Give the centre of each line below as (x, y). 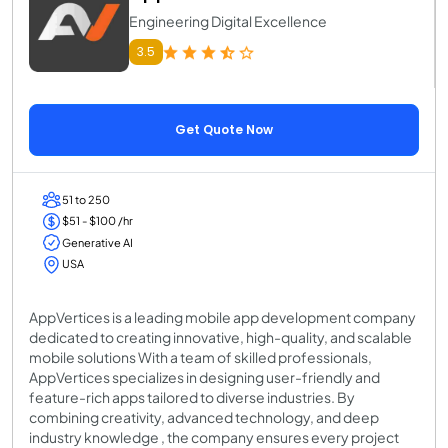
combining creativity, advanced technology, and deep (204, 416)
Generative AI (97, 242)
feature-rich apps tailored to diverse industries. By (192, 396)
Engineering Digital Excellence (228, 20)
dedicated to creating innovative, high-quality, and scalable (220, 336)
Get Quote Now (224, 129)
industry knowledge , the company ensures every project (214, 436)
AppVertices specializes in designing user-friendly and (204, 376)
